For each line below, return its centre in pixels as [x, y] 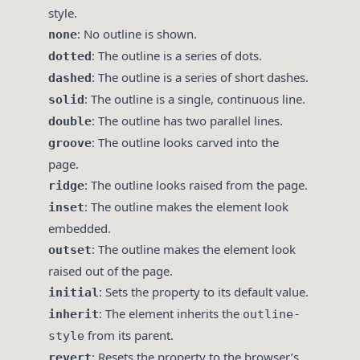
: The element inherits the [171, 314]
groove [70, 143]
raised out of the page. [110, 271]
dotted [70, 57]
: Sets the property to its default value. [204, 292]
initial [74, 293]
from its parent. [129, 335]
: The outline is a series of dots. [177, 56]
